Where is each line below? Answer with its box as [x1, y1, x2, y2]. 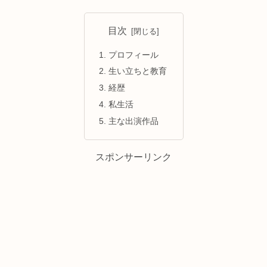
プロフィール [108, 49, 159, 60]
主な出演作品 [108, 116, 159, 126]
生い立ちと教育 [108, 66, 167, 76]
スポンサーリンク [95, 151, 172, 162]
